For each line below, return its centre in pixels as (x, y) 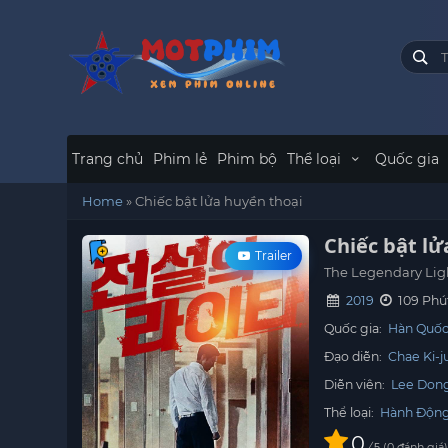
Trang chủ (108, 159)
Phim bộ (247, 159)
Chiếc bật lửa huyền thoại (219, 201)
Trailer (272, 255)
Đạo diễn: (355, 356)
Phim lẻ (180, 159)
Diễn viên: (356, 384)
